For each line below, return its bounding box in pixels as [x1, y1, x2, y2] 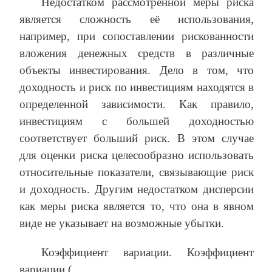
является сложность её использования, [19, 12, 254, 25]
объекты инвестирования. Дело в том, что [19, 63, 254, 76]
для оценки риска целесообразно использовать [19, 148, 254, 161]
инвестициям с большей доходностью [19, 114, 254, 127]
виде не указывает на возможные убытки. [19, 216, 224, 229]
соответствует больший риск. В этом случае [19, 131, 254, 144]
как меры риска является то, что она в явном [19, 199, 254, 212]
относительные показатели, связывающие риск [19, 165, 254, 178]
